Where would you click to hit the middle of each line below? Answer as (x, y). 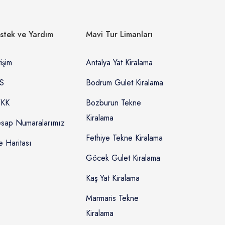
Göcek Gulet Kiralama (123, 158)
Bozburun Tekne (113, 103)
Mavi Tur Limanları (119, 35)
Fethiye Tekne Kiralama (124, 138)
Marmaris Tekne (112, 198)
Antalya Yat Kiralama (119, 63)
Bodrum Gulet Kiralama (124, 83)
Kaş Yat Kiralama (113, 178)
